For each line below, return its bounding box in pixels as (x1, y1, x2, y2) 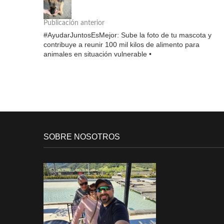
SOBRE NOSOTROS (43, 132, 120, 141)
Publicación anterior (43, 19, 104, 26)
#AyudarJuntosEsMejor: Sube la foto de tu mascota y (43, 31, 211, 39)
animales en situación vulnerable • (43, 50, 151, 58)
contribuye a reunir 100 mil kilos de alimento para (43, 40, 199, 48)
